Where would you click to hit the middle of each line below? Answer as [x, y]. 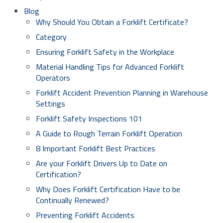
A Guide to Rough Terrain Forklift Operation [109, 133]
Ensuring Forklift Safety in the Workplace [105, 52]
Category [51, 37]
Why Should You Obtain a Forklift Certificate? [112, 22]
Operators [53, 78]
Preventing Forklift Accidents [85, 215]
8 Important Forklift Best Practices [96, 148]
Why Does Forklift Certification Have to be [108, 189]
